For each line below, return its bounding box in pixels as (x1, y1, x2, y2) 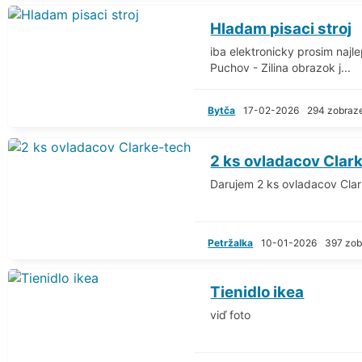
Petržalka (208, 236, 254, 249)
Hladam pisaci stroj (210, 19, 352, 38)
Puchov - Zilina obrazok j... (210, 60, 351, 74)
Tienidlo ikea (210, 282, 305, 301)
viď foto (210, 307, 251, 322)
